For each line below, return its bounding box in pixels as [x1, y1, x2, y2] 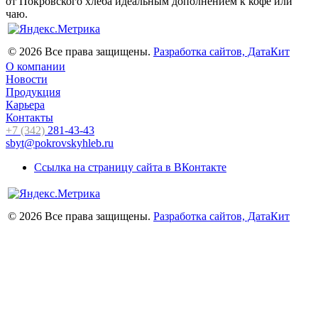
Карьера [6, 98, 45, 111]
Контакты [6, 111, 53, 124]
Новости [6, 72, 48, 85]
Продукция [6, 85, 60, 98]
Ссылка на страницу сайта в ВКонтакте [34, 160, 226, 173]
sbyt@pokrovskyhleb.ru [6, 136, 114, 149]
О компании [6, 60, 65, 72]
